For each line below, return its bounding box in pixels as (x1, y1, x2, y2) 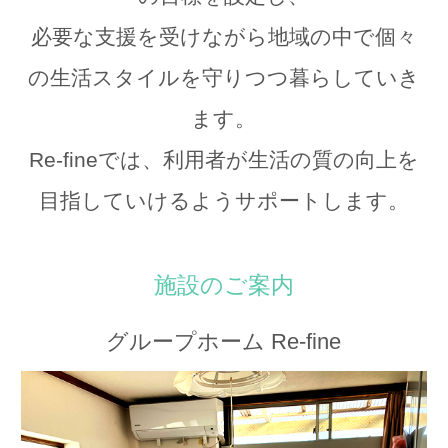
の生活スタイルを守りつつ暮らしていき (27, 66, 420, 89)
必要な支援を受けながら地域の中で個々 (30, 25, 417, 48)
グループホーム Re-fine (106, 329, 342, 354)
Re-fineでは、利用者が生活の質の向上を (28, 148, 419, 171)
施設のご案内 (153, 272, 294, 298)
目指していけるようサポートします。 (38, 189, 409, 212)
